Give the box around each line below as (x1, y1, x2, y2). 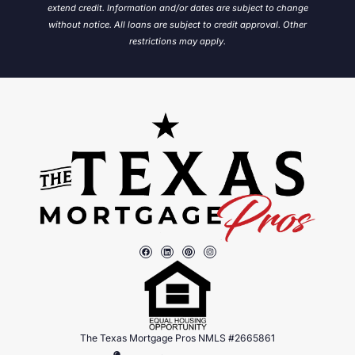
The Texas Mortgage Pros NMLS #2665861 (80, 332, 275, 345)
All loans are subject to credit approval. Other (114, 19, 307, 31)
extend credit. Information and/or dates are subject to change (47, 2, 308, 14)
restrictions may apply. (129, 36, 226, 48)
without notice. (48, 19, 114, 31)
